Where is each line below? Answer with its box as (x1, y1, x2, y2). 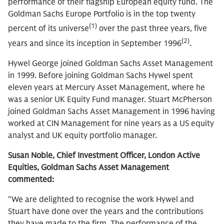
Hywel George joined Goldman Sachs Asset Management (8, 58, 213, 68)
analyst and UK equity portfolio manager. (8, 130, 157, 140)
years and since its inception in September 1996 (8, 38, 181, 48)
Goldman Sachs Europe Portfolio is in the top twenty (8, 9, 195, 19)
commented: (8, 174, 54, 184)
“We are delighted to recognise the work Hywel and (8, 194, 194, 204)
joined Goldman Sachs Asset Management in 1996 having (8, 106, 215, 116)
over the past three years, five (97, 23, 207, 34)
